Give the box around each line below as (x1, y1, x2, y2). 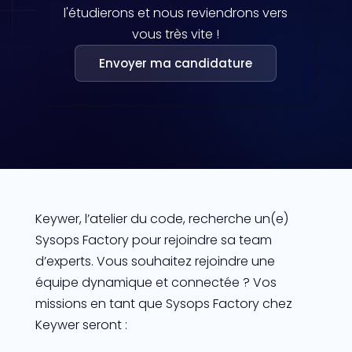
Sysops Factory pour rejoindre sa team (35, 230, 272, 249)
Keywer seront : (35, 315, 127, 334)
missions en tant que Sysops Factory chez (35, 294, 292, 313)
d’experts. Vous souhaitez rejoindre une (35, 251, 275, 270)
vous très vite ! (132, 24, 220, 43)
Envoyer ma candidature (99, 54, 253, 71)
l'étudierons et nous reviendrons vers (64, 3, 288, 22)
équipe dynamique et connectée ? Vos (35, 273, 277, 291)
